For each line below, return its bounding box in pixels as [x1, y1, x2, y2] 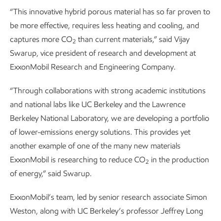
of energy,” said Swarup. [10, 169, 92, 178]
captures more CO [10, 35, 73, 44]
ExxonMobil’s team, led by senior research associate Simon [10, 192, 207, 202]
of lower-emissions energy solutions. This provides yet [10, 127, 190, 137]
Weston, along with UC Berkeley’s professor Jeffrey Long [10, 206, 203, 216]
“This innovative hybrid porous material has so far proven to [10, 7, 210, 16]
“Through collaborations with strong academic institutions [10, 86, 206, 95]
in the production [149, 155, 209, 164]
